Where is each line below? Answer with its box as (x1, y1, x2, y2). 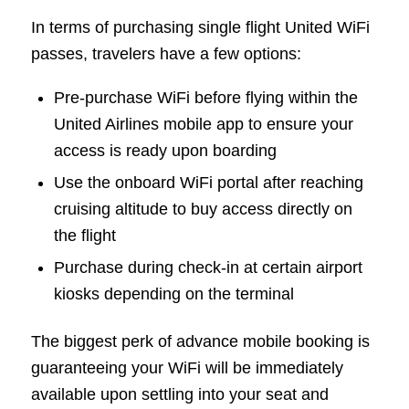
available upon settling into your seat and (30, 384, 329, 404)
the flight (53, 225, 116, 245)
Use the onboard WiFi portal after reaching (53, 173, 363, 192)
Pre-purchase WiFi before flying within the (53, 88, 358, 107)
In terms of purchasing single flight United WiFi (30, 18, 370, 37)
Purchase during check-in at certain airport (53, 257, 362, 277)
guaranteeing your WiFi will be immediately (30, 358, 343, 377)
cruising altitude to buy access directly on (53, 199, 352, 218)
